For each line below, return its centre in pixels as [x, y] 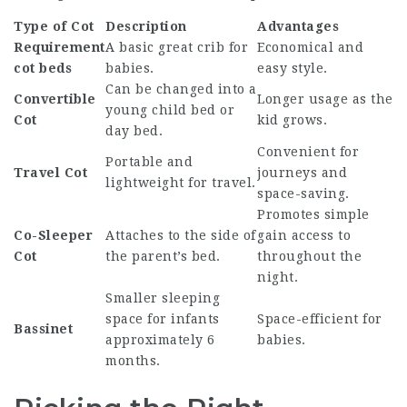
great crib [191, 47]
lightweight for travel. [181, 183]
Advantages [298, 26]
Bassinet [43, 329]
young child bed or [170, 110]
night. [278, 277]
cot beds [43, 68]
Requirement [60, 47]
